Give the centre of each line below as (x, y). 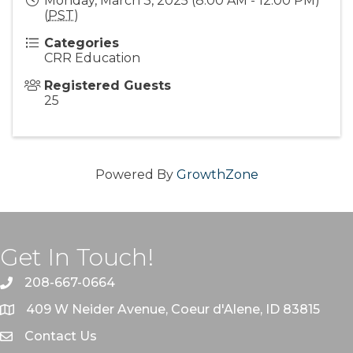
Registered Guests (108, 86)
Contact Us (61, 336)
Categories (82, 43)
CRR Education (92, 58)
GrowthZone (217, 175)
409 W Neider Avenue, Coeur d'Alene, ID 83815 (173, 310)
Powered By (136, 175)
